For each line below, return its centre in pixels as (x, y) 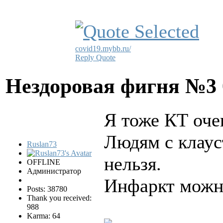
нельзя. (133, 164)
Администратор (54, 171)
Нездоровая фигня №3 (114, 86)
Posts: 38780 (47, 189)
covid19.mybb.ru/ (103, 48)
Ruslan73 (42, 144)
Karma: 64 (44, 216)
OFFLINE (44, 162)
